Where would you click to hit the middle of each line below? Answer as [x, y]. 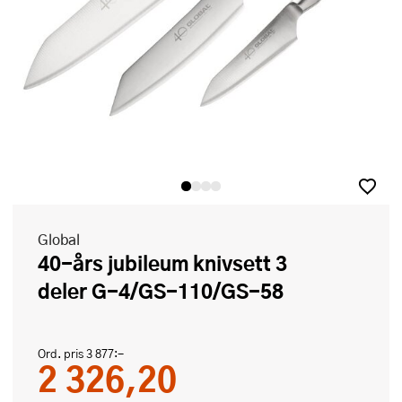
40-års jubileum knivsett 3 [44, 263]
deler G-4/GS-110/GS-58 [161, 291]
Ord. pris [62, 354]
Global [59, 240]
